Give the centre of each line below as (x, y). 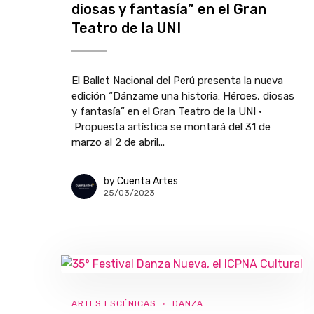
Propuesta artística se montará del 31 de (171, 127)
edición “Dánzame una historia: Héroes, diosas (183, 96)
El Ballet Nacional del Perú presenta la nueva (177, 81)
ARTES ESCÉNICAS (114, 303)
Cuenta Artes (148, 181)
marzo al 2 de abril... (118, 142)
